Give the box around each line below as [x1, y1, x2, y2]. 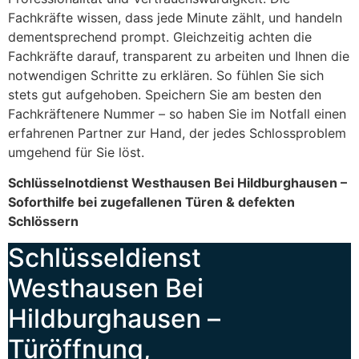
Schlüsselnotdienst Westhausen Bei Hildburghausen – [8, 175, 347, 192]
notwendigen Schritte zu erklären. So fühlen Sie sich [8, 67, 324, 83]
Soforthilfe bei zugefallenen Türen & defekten [8, 194, 295, 211]
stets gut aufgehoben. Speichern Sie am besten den [8, 86, 321, 103]
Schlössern [8, 213, 79, 230]
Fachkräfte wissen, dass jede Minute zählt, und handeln [8, 9, 342, 26]
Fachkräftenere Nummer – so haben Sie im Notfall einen [8, 105, 346, 122]
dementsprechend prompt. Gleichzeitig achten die [8, 28, 312, 45]
